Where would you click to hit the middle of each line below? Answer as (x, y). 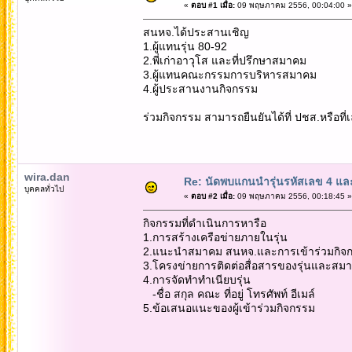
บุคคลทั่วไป (44, 189)
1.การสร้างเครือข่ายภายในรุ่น (215, 237)
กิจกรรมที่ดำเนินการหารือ (204, 223)
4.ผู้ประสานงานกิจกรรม (200, 88)
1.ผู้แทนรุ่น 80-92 (185, 46)
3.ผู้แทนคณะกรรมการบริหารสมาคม (229, 74)
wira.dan (47, 176)
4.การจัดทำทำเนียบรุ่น (196, 279)
